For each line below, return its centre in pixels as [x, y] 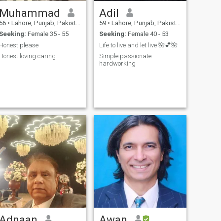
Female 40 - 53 [147, 34]
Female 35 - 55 [47, 34]
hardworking [117, 64]
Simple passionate [125, 56]
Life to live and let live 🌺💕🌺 [138, 45]
